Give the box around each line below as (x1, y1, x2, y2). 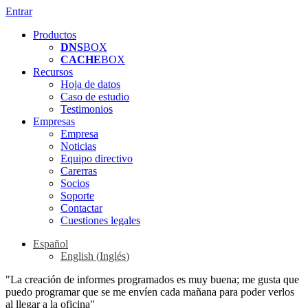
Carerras (60, 165, 97, 177)
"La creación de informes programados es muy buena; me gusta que (5, 274, 299, 285)
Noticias (60, 140, 96, 152)
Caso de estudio (60, 91, 129, 102)
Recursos (33, 66, 73, 78)
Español (33, 238, 68, 250)
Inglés (100, 250, 126, 262)
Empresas (33, 115, 75, 127)
